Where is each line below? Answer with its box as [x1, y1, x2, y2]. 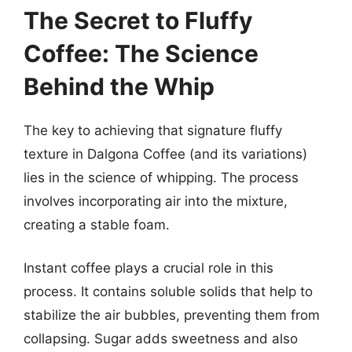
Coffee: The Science [24, 38, 258, 68]
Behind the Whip [24, 71, 214, 101]
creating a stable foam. [24, 216, 170, 233]
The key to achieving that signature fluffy [24, 122, 282, 138]
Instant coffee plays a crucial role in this [24, 260, 273, 276]
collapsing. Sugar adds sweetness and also [24, 331, 298, 346]
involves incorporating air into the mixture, [24, 192, 288, 209]
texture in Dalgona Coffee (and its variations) [24, 145, 307, 162]
